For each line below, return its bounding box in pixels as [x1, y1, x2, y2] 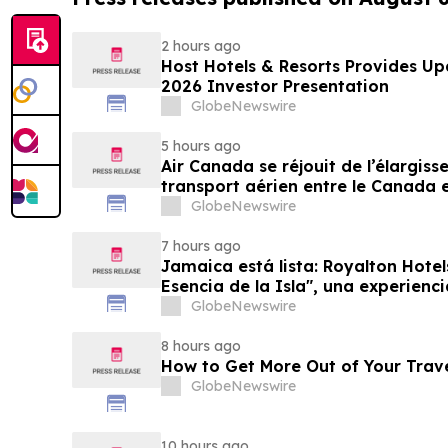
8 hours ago [160, 337, 241, 356]
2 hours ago [160, 37, 241, 56]
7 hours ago [160, 237, 241, 256]
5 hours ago [160, 137, 241, 156]
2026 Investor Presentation [160, 76, 389, 97]
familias [160, 296, 228, 317]
